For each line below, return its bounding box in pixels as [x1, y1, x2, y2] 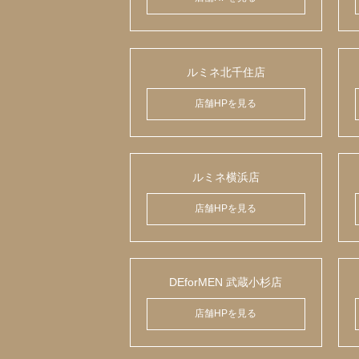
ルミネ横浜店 [192, 170, 260, 184]
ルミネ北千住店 [186, 65, 265, 79]
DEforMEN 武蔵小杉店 [169, 276, 283, 289]
